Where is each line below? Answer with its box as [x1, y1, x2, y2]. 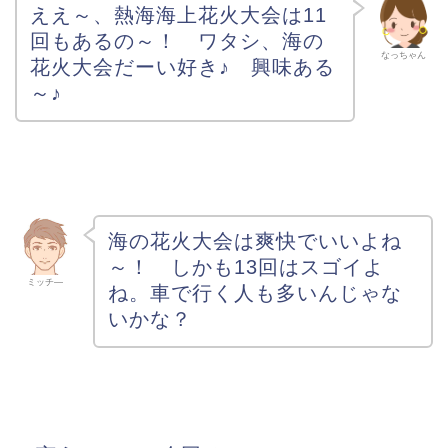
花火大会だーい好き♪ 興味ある [29, 55, 335, 78]
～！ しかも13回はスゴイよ [107, 256, 384, 279]
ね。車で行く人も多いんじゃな [107, 282, 402, 305]
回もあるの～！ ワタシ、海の [29, 29, 324, 52]
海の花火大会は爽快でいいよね [107, 230, 402, 253]
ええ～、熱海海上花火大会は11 [29, 3, 327, 26]
